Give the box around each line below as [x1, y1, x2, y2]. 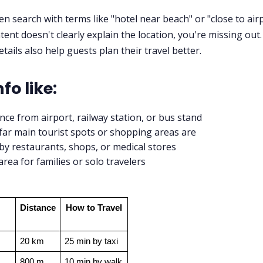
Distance [20, 203, 56, 213]
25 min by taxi [64, 237, 118, 247]
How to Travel [66, 203, 122, 213]
